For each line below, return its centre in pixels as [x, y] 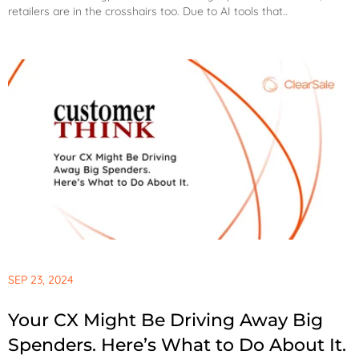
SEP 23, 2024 [40, 280]
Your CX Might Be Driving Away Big [165, 321]
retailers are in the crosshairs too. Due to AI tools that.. [148, 12]
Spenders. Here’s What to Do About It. [177, 345]
